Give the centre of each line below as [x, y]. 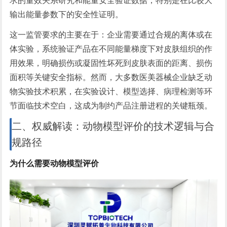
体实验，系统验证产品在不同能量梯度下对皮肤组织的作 [111, 49]
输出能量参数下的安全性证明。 [67, 14]
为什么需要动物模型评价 [54, 163]
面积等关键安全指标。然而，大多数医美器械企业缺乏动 [111, 77]
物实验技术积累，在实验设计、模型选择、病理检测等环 [111, 91]
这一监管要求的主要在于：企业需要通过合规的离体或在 [111, 35]
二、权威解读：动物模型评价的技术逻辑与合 [113, 126]
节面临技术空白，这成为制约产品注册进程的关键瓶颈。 [111, 106]
